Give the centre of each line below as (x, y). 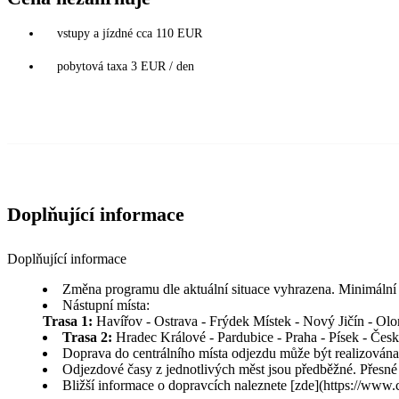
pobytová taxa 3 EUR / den (126, 66)
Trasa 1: (68, 321)
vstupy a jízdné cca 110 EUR (130, 33)
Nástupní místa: (108, 305)
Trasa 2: (89, 337)
